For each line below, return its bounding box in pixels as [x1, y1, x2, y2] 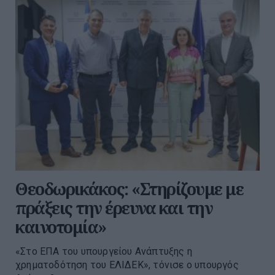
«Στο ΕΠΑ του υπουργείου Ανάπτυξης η [15, 246, 192, 258]
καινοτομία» [15, 215, 106, 239]
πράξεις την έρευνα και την [15, 196, 212, 220]
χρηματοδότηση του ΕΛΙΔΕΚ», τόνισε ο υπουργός [15, 259, 239, 271]
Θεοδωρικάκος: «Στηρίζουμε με [15, 177, 243, 201]
